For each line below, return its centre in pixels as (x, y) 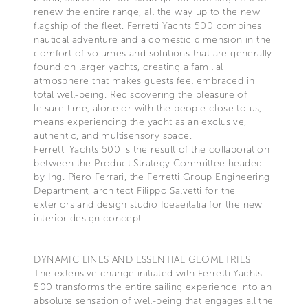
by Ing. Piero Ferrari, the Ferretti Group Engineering (152, 177)
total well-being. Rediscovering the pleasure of (141, 94)
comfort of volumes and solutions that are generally (153, 53)
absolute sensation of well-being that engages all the (154, 300)
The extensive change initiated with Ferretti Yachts (148, 273)
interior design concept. (89, 218)
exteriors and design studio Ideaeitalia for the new (148, 204)
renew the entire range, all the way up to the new (147, 12)
